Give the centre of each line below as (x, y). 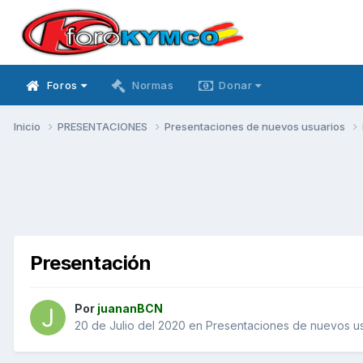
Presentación (91, 263)
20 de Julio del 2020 (130, 326)
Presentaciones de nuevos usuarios (256, 126)
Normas (153, 85)
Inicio (28, 126)
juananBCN (130, 309)
